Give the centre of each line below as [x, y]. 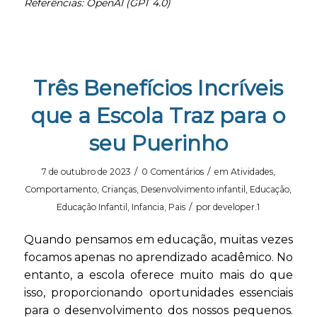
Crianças [119, 189]
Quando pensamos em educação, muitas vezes [158, 240]
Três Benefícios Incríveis [158, 88]
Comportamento [61, 189]
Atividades [252, 171]
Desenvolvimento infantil [194, 189]
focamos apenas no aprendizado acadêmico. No [158, 258]
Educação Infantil [92, 207]
